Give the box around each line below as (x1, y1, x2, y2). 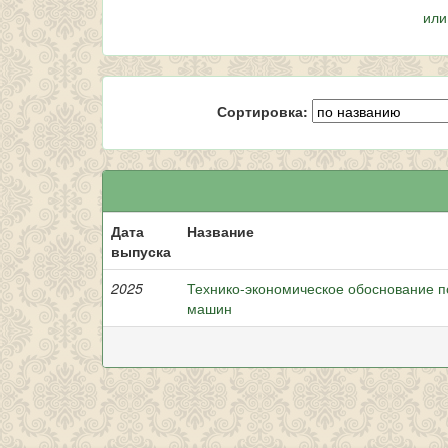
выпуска (111, 241, 171, 261)
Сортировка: (217, 100, 308, 121)
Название (187, 221, 254, 241)
